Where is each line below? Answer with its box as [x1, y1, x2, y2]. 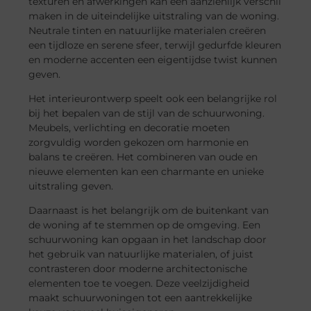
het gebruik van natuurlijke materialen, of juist [28, 248, 254, 261]
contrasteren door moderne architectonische [28, 262, 248, 276]
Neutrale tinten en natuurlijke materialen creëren [28, 24, 267, 37]
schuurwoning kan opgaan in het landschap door [28, 233, 267, 246]
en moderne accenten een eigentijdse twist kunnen [28, 53, 278, 66]
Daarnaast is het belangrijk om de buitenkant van [28, 204, 269, 217]
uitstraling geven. [28, 180, 114, 193]
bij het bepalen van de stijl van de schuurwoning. [28, 107, 265, 120]
